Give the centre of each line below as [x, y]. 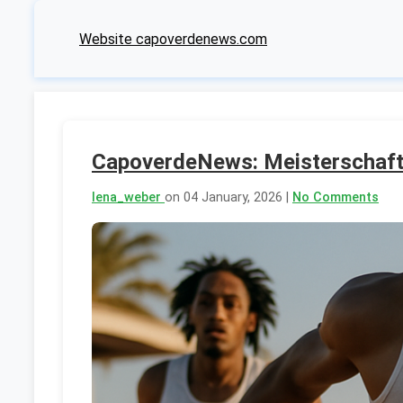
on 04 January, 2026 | [228, 198]
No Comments [336, 198]
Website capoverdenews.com [173, 39]
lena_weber [128, 198]
